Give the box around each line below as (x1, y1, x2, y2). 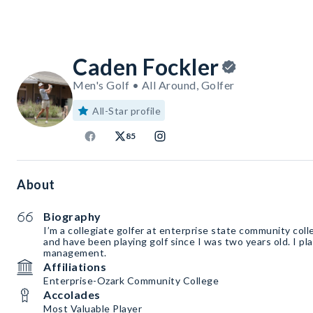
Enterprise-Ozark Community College (43, 275, 219, 287)
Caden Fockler (73, 53, 219, 81)
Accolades (43, 288, 101, 302)
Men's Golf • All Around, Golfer (73, 78, 235, 92)
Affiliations (43, 260, 106, 274)
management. (43, 247, 107, 259)
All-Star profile (92, 105, 161, 117)
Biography (43, 210, 101, 224)
